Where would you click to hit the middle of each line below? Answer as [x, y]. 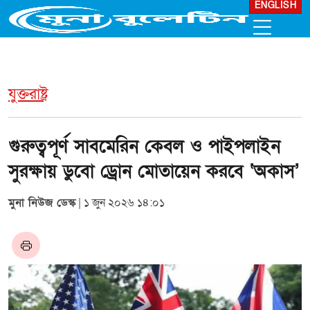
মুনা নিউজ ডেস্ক [42, 203]
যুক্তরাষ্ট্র [28, 94]
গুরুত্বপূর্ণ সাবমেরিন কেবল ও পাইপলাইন [144, 147]
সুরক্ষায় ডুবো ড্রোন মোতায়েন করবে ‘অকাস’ [154, 172]
